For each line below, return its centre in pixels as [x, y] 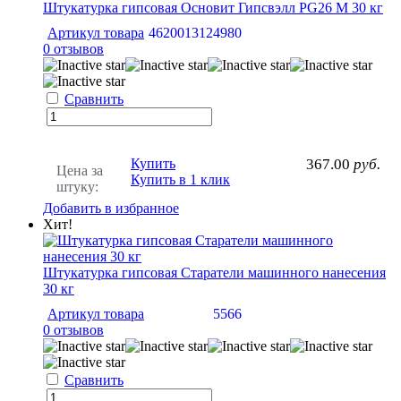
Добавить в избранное [111, 208]
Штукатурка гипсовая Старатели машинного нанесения [214, 272]
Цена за [80, 170]
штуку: [77, 186]
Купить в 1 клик [180, 179]
